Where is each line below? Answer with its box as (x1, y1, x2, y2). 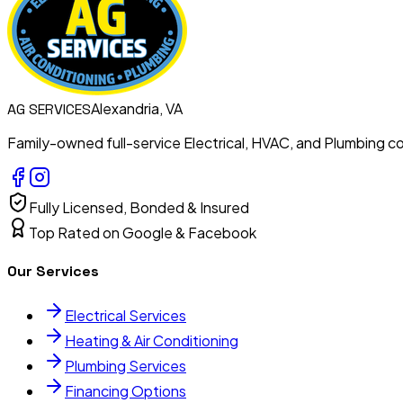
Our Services (7, 261, 99, 281)
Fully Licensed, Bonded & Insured (29, 198, 249, 218)
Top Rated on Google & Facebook (29, 223, 256, 243)
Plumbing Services (65, 355, 186, 375)
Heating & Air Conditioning (65, 330, 238, 350)
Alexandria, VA (91, 99, 183, 119)
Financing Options (65, 381, 186, 400)
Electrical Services (65, 305, 186, 325)
